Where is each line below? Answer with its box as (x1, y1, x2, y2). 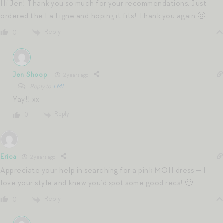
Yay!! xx (13, 94, 39, 105)
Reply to (29, 82, 53, 91)
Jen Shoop (13, 70, 48, 79)
